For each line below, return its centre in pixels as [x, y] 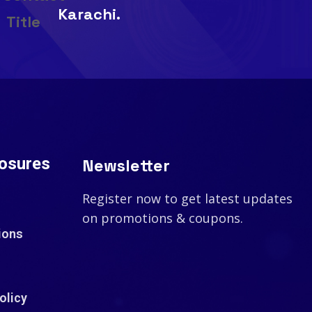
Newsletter [126, 166]
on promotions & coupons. [162, 218]
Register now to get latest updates [187, 199]
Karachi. [89, 14]
